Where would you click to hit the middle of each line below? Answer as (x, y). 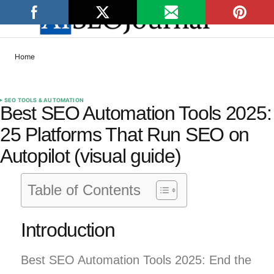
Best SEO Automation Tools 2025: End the (136, 260)
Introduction (68, 230)
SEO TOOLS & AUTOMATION (44, 100)
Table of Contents (84, 191)
